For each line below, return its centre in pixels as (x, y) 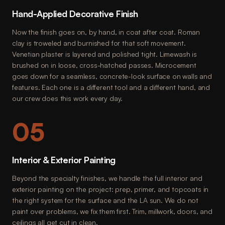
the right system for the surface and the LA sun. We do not (105, 200)
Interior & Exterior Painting (64, 160)
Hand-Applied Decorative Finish (75, 14)
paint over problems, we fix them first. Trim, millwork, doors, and (112, 211)
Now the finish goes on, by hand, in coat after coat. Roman (106, 32)
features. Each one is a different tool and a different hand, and (111, 87)
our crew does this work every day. (68, 98)
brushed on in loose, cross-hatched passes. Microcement (104, 65)
